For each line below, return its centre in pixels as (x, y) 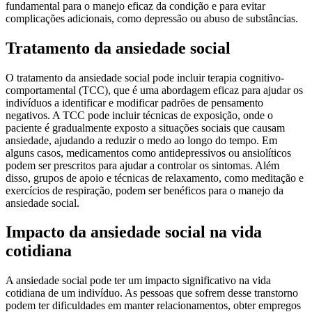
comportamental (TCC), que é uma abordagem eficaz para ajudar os (154, 90)
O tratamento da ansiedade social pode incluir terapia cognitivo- (145, 77)
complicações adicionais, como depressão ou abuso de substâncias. (152, 18)
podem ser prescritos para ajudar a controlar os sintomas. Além (142, 165)
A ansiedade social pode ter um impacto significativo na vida (138, 281)
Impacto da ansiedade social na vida (134, 232)
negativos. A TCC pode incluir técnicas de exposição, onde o (139, 115)
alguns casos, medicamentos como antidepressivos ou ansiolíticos (148, 153)
